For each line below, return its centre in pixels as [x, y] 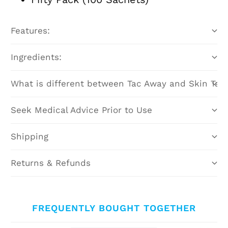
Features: [31, 31]
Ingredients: [36, 57]
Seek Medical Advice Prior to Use [82, 110]
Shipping [30, 137]
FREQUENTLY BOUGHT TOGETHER [114, 208]
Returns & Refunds [51, 163]
